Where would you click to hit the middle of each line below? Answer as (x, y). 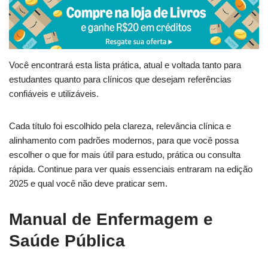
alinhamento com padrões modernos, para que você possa (124, 141)
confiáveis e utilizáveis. (54, 94)
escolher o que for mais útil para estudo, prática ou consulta (125, 155)
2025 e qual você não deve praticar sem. (88, 184)
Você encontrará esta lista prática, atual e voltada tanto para (125, 65)
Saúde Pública (67, 241)
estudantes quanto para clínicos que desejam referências (120, 80)
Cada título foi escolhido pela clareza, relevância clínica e (120, 126)
